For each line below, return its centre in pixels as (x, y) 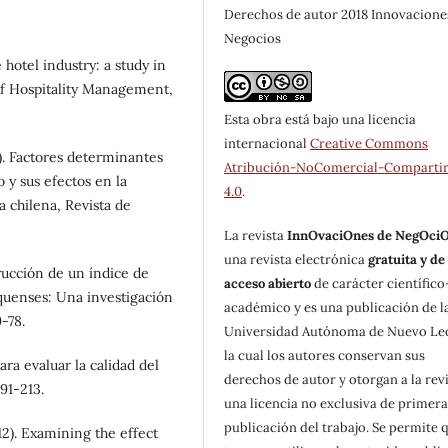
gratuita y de (407, 259)
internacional (267, 143)
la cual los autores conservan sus (325, 355)
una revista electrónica (296, 259)
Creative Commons (369, 143)
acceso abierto (268, 283)
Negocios (253, 38)
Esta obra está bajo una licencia (320, 119)
